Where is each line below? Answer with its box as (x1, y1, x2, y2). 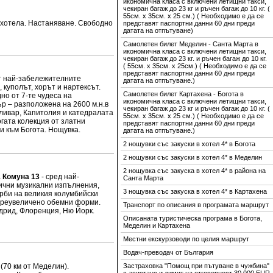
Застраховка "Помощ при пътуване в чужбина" (123, 262, 269, 269)
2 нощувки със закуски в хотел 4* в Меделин (123, 154, 262, 161)
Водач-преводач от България (123, 249, 213, 256)
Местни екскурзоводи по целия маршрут (123, 235, 249, 243)
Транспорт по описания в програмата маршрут (123, 201, 269, 208)
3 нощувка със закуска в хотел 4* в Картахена (123, 188, 267, 195)
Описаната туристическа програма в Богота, (123, 214, 262, 222)
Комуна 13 (2, 172, 40, 181)
